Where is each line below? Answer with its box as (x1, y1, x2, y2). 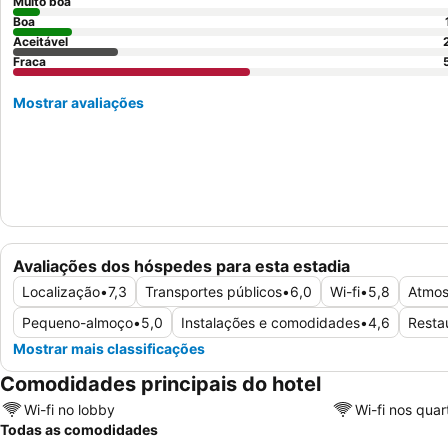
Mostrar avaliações (13, 94, 144, 111)
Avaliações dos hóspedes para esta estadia (13, 256, 350, 277)
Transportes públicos (145, 283, 282, 301)
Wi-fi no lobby (24, 400, 115, 418)
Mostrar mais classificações (13, 340, 205, 358)
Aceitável (13, 34, 68, 49)
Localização (22, 283, 100, 301)
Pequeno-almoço (22, 314, 133, 332)
